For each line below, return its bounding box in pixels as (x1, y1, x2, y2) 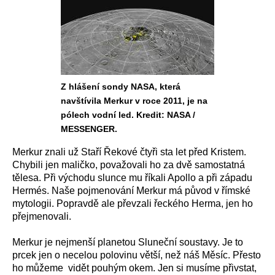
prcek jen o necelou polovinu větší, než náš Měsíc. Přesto (12, 250, 261, 260)
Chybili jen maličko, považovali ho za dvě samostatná (12, 160, 245, 170)
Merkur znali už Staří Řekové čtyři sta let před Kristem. (12, 147, 246, 157)
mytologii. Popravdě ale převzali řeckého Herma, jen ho (12, 198, 253, 209)
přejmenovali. (12, 211, 71, 222)
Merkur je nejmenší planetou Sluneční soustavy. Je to (12, 237, 243, 247)
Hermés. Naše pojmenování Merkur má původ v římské (12, 185, 250, 196)
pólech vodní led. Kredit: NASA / (61, 110, 195, 120)
